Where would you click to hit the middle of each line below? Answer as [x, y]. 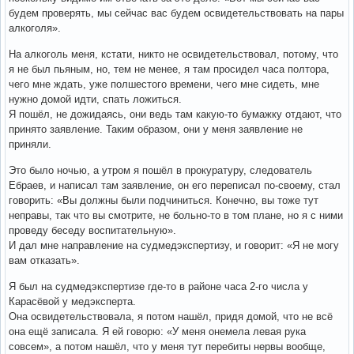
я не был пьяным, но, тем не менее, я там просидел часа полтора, [169, 69]
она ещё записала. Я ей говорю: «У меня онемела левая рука [157, 331]
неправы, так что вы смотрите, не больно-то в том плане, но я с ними [176, 215]
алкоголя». [35, 28]
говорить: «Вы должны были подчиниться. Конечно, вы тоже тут [164, 200]
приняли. [30, 144]
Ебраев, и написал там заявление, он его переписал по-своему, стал [175, 185]
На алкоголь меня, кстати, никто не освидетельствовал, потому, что [173, 54]
